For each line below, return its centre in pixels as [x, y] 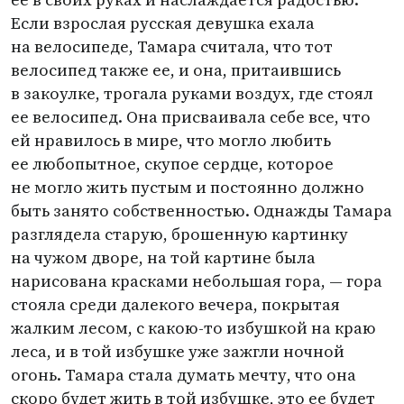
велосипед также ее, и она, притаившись [176, 70]
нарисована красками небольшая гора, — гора [197, 281]
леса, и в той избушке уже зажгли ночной [178, 351]
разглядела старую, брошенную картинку [179, 234]
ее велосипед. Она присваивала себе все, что [191, 117]
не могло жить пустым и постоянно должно [188, 187]
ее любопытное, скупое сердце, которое [172, 164]
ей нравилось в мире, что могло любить [171, 140]
